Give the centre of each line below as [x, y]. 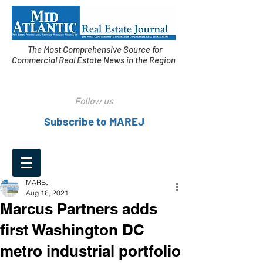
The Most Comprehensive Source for [95, 49]
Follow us [94, 102]
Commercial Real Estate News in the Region [95, 60]
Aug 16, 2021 [47, 193]
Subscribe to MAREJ [94, 121]
